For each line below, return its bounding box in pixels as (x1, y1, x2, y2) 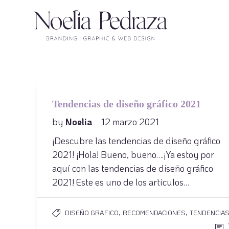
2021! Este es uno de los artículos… (52, 176, 189, 188)
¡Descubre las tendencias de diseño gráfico (52, 134, 220, 147)
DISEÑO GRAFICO (65, 208, 119, 217)
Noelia (65, 116, 95, 128)
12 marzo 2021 (101, 116, 159, 128)
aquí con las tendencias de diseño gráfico (52, 162, 213, 174)
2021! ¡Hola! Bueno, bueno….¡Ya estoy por (52, 148, 214, 161)
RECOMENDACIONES (123, 208, 186, 217)
